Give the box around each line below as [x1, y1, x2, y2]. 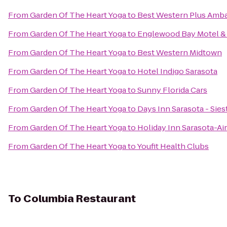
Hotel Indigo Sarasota [137, 66, 217, 77]
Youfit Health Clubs [137, 141, 209, 152]
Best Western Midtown [137, 47, 222, 58]
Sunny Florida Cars [137, 85, 207, 95]
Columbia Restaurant [23, 192, 136, 206]
